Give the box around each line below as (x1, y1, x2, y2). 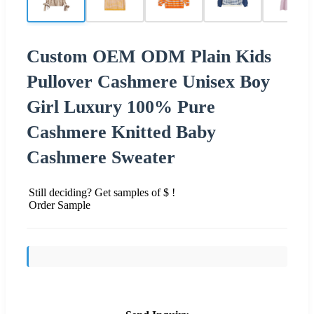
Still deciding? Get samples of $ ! (29, 186, 175, 198)
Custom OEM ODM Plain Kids (27, 46, 271, 67)
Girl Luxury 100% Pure (27, 96, 215, 117)
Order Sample (29, 198, 90, 211)
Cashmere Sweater (27, 146, 175, 168)
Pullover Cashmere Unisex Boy (27, 71, 270, 92)
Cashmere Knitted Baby (27, 121, 216, 142)
